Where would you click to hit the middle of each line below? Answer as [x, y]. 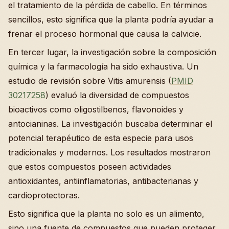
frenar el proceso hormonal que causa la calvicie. [105, 34]
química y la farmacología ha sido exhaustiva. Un [103, 67]
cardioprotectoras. [44, 196]
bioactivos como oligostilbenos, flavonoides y [96, 110]
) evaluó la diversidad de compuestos [117, 95]
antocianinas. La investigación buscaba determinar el [110, 124]
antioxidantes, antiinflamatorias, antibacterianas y [103, 181]
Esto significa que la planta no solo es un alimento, [106, 214]
